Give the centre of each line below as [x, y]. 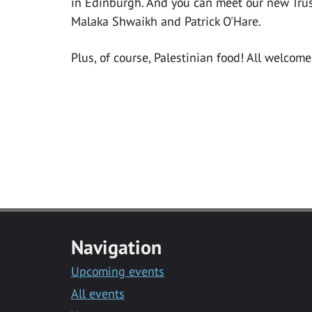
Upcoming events [118, 271]
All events [98, 293]
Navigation [117, 247]
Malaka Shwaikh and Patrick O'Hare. [166, 22]
